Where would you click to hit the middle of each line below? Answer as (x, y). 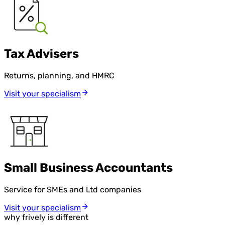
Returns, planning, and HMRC (59, 76)
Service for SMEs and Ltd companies (73, 189)
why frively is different (46, 217)
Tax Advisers (41, 54)
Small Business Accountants (88, 168)
